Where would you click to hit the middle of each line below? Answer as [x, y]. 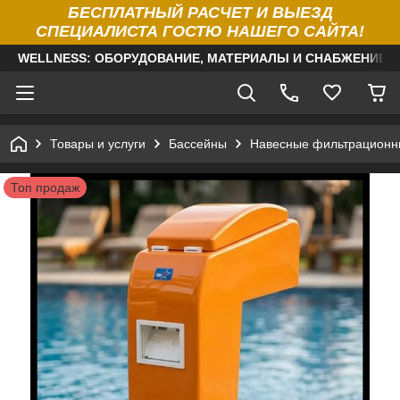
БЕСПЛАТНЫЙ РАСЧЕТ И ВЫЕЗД [200, 12]
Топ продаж [45, 187]
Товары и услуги [98, 144]
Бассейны [198, 144]
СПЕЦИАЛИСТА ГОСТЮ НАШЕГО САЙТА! [200, 31]
